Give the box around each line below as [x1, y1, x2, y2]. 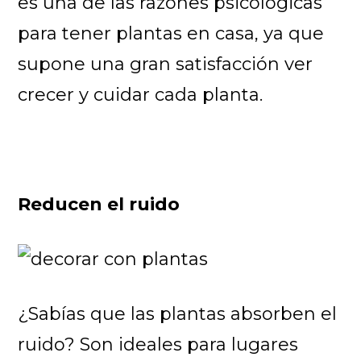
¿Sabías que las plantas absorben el [18, 302, 338, 325]
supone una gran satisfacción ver [18, 52, 313, 75]
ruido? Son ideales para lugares [18, 333, 299, 355]
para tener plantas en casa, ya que [18, 22, 325, 44]
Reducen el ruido [18, 193, 180, 215]
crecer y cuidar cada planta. [18, 83, 263, 106]
